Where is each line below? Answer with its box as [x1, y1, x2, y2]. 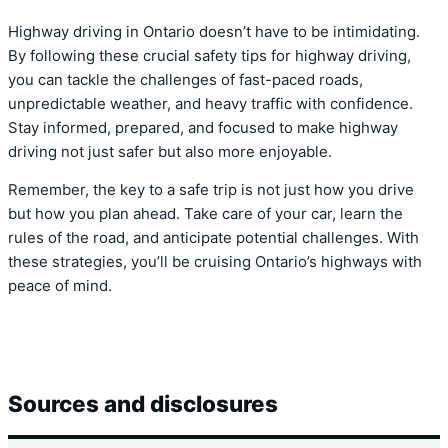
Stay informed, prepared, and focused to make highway [8, 118, 398, 137]
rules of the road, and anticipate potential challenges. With [8, 229, 419, 248]
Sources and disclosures [8, 390, 278, 418]
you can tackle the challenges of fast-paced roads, [8, 70, 363, 89]
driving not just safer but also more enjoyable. [8, 142, 332, 161]
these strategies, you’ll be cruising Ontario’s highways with [8, 253, 422, 272]
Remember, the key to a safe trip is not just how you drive [8, 181, 414, 200]
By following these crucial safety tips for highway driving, [8, 46, 411, 65]
